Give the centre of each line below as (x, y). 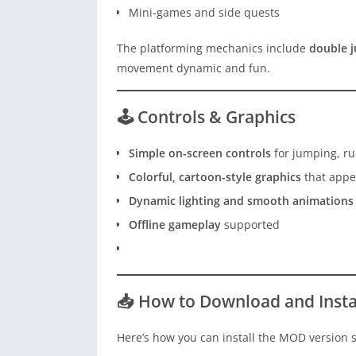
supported (250, 225)
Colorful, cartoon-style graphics (215, 177)
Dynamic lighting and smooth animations (241, 201)
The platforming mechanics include (213, 48)
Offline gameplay (175, 225)
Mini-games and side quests (204, 13)
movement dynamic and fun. (193, 68)
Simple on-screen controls (200, 153)
